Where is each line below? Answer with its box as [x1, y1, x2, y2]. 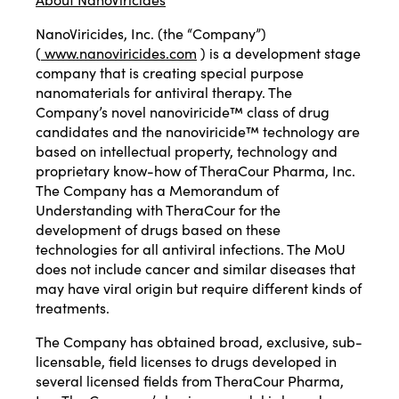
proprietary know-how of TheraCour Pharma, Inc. [36, 160, 355, 181]
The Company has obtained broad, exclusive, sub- [36, 331, 362, 352]
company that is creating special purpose [36, 62, 304, 83]
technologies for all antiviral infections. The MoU [36, 239, 346, 259]
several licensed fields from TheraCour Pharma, [36, 370, 344, 391]
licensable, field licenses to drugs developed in [36, 351, 337, 371]
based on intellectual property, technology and [36, 141, 338, 161]
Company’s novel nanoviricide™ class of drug [36, 102, 330, 122]
